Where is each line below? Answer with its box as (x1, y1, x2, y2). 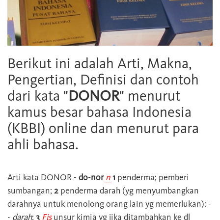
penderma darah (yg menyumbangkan (58, 185, 199, 196)
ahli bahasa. (7, 136, 79, 154)
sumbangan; (7, 185, 54, 196)
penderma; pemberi (115, 172, 189, 183)
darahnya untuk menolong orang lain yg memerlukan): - (7, 198, 211, 210)
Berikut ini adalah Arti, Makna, (7, 55, 192, 73)
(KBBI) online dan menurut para (7, 119, 199, 137)
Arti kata (7, 172, 41, 183)
